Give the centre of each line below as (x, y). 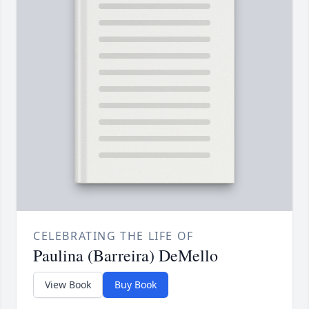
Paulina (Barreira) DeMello (126, 256)
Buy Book (136, 285)
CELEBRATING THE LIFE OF (113, 236)
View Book (68, 285)
